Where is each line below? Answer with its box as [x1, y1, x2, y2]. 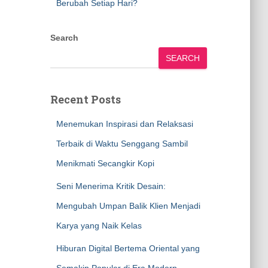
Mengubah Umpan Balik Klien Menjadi [56, 201, 200, 211]
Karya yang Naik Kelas [56, 221, 142, 230]
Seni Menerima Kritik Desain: [56, 181, 166, 191]
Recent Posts [50, 92, 121, 106]
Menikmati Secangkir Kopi [56, 159, 154, 168]
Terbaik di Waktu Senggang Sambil [56, 139, 188, 148]
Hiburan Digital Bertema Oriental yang [56, 243, 200, 253]
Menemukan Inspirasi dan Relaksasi [56, 119, 193, 129]
